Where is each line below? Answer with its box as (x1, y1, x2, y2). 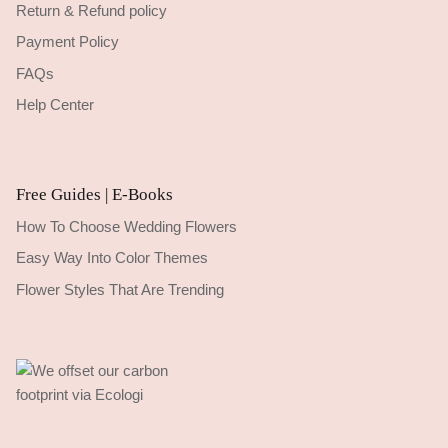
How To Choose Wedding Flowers (16, 217, 237, 235)
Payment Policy (16, 33, 119, 51)
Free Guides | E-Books (16, 184, 173, 204)
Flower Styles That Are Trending (16, 280, 224, 298)
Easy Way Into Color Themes (16, 249, 208, 267)
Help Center (16, 96, 94, 114)
